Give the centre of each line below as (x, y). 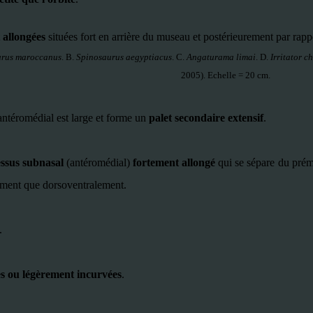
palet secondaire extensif (206, 118)
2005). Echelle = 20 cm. (225, 75)
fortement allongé (174, 162)
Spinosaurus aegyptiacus (124, 57)
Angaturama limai (221, 57)
